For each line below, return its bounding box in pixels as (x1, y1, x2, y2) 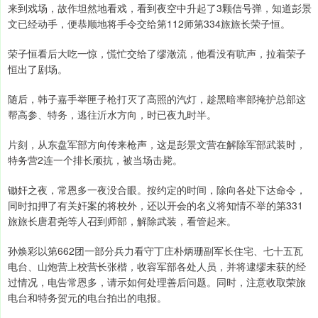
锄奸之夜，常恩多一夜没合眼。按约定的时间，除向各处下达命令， (8, 182, 306, 197)
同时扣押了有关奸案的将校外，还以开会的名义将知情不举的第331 (8, 198, 303, 213)
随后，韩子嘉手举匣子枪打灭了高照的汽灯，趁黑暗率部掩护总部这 (8, 92, 306, 106)
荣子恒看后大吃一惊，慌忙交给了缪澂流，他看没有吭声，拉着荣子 (8, 46, 306, 61)
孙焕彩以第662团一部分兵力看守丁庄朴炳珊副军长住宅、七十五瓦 (8, 243, 303, 258)
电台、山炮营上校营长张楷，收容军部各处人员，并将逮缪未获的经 (8, 259, 306, 274)
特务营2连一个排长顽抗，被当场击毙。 (8, 153, 182, 168)
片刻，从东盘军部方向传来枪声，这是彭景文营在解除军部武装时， (8, 137, 306, 152)
